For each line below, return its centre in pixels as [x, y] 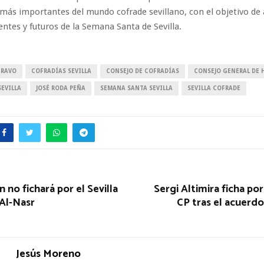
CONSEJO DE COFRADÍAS [143, 71]
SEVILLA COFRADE [214, 88]
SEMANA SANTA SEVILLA [136, 88]
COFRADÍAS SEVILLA [61, 71]
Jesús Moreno [48, 254]
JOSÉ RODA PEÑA [61, 88]
